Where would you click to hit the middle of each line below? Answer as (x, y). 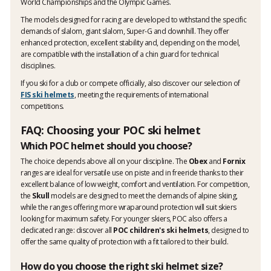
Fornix (234, 161)
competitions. (42, 106)
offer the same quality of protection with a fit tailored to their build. (124, 241)
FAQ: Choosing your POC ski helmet (111, 130)
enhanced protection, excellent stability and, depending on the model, (130, 42)
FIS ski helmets (47, 94)
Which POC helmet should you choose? (106, 145)
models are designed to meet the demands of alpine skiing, (143, 195)
